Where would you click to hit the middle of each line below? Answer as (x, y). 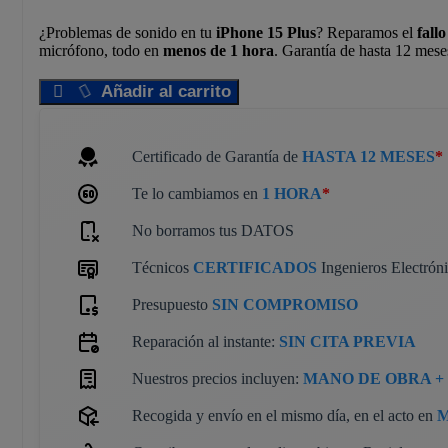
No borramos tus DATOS (213, 231)
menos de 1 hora (218, 51)
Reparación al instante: (205, 342)
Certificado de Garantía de (217, 157)
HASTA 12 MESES (368, 157)
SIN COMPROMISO (285, 305)
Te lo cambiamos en (197, 194)
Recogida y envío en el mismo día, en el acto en (284, 416)
